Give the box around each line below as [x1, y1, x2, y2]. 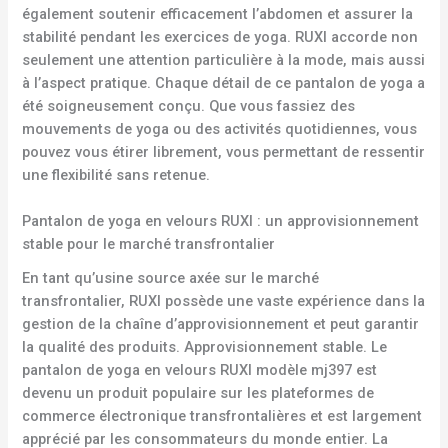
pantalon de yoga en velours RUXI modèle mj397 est [22, 360, 378, 379]
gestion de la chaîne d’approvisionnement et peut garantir [22, 314, 420, 333]
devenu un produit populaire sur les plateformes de [22, 383, 375, 402]
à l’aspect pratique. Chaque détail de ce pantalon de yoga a [22, 74, 426, 92]
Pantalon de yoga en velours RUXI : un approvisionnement [22, 212, 420, 231]
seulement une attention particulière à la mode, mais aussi [22, 51, 426, 69]
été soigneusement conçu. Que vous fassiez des [22, 97, 356, 115]
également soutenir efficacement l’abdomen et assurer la [22, 5, 414, 23]
